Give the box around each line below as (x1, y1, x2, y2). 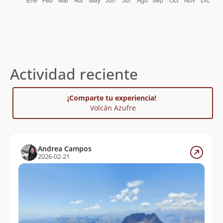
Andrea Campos (37, 143, 92, 153)
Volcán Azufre (90, 103, 136, 112)
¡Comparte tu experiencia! (67, 93, 158, 103)
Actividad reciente (10, 63, 138, 84)
